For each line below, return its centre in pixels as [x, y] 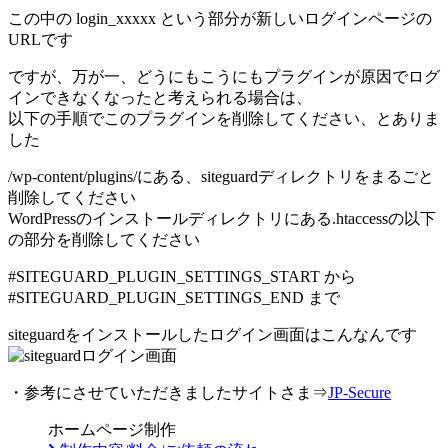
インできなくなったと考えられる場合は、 [160, 97]
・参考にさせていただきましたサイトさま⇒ [168, 392]
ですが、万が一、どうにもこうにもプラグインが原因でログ [224, 76]
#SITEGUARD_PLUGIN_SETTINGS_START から [182, 276]
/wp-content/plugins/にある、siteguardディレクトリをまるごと [221, 176]
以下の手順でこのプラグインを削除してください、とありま [224, 118]
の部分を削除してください [104, 239]
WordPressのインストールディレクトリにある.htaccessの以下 [222, 218]
